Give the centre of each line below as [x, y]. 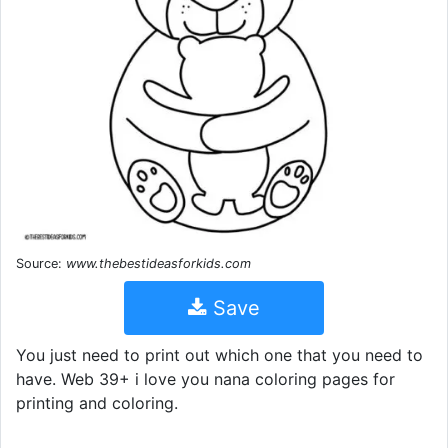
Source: [41, 263]
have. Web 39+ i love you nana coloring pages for [205, 378]
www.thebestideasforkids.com [158, 263]
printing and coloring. [97, 402]
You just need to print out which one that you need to [219, 354]
